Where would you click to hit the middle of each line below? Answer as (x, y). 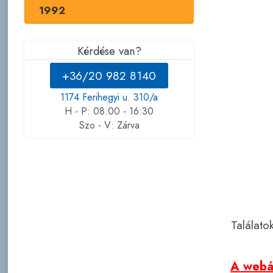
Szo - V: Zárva (109, 125)
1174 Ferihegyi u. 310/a (109, 97)
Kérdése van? (109, 51)
